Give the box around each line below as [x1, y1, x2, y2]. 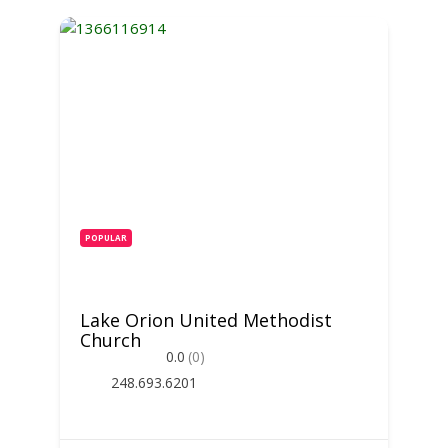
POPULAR [84, 232, 127, 243]
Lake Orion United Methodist [79, 308, 332, 332]
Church [79, 328, 141, 352]
